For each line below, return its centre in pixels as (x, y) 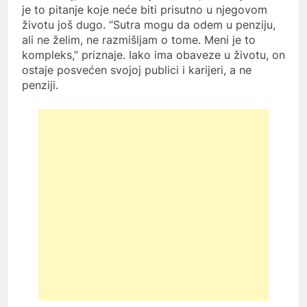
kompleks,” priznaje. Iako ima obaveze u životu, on (153, 54)
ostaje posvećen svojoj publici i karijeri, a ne (137, 70)
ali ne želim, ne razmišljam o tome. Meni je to (139, 39)
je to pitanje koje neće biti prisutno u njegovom (145, 9)
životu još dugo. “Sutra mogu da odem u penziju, (149, 24)
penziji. (40, 85)
